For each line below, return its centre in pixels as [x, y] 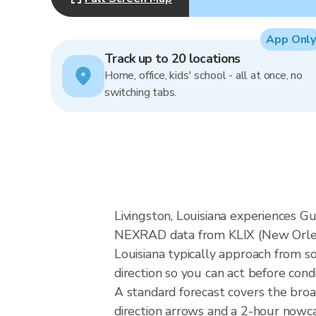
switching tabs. [141, 92]
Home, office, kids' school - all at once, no [204, 75]
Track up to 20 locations [172, 59]
